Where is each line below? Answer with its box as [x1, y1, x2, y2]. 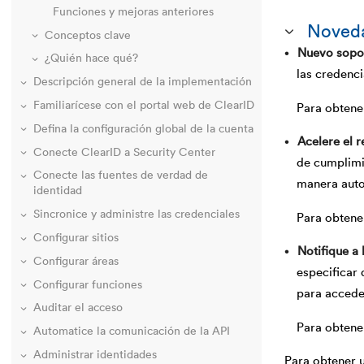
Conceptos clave [45, 29, 131, 41]
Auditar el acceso [33, 302, 123, 314]
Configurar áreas [33, 255, 119, 267]
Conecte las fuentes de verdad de [33, 170, 208, 182]
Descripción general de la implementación [33, 76, 252, 89]
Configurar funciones [33, 279, 142, 291]
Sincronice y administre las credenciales [33, 209, 240, 221]
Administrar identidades [33, 349, 157, 362]
